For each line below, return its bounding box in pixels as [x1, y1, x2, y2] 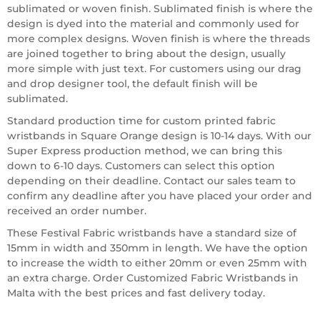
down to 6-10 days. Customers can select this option [7, 159, 275, 172]
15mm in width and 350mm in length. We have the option [7, 241, 308, 254]
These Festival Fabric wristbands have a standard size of [7, 226, 296, 239]
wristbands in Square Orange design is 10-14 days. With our [7, 129, 311, 142]
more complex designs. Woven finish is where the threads [7, 32, 310, 45]
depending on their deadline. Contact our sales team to [7, 174, 296, 187]
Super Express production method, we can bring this [7, 144, 282, 157]
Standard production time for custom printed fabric [7, 114, 276, 127]
